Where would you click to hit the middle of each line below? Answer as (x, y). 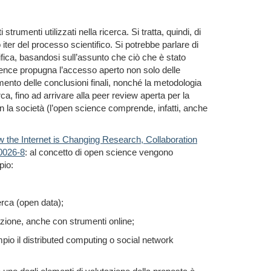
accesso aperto (95, 70)
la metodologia (172, 83)
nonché (128, 83)
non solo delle (153, 70)
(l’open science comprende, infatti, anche (127, 108)
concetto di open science (89, 152)
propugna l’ (41, 70)
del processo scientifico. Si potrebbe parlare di (108, 44)
